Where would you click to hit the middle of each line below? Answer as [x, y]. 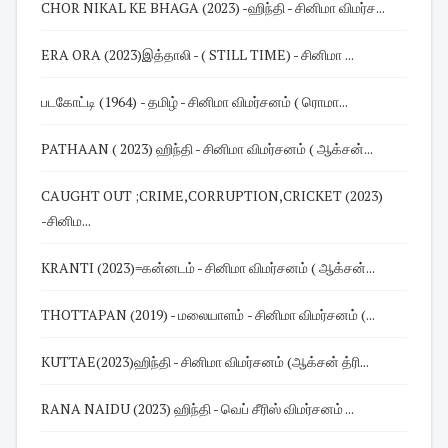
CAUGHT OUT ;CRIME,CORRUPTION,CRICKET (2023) [212, 195]
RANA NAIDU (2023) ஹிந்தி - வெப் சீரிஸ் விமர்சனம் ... [319, 408]
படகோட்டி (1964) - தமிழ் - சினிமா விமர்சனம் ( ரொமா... [244, 101]
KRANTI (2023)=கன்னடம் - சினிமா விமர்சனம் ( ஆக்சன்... [312, 267]
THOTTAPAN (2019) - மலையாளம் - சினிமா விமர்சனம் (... [315, 314]
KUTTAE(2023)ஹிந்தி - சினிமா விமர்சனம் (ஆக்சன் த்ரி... [205, 361]
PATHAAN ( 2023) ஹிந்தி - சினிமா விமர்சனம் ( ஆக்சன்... [207, 148]
